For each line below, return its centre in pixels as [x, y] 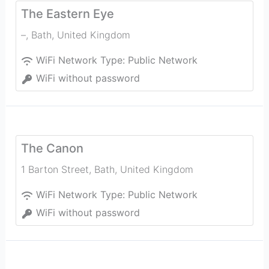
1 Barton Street [55, 169]
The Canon [52, 148]
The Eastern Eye [67, 14]
